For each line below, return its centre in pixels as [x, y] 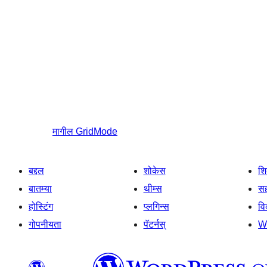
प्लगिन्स [156, 207]
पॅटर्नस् [154, 225]
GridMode [97, 132]
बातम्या [40, 189]
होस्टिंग [41, 207]
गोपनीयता [45, 225]
